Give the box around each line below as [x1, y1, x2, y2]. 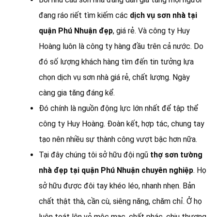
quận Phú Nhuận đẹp [39, 26, 113, 36]
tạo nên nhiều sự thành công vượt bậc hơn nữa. [39, 135, 197, 144]
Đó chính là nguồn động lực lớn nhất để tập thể [39, 104, 198, 113]
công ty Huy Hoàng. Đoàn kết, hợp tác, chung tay [39, 119, 204, 129]
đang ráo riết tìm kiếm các [39, 11, 130, 20]
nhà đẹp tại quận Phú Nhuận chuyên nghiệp [39, 166, 193, 175]
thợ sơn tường [150, 150, 202, 160]
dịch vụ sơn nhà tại [130, 11, 197, 20]
